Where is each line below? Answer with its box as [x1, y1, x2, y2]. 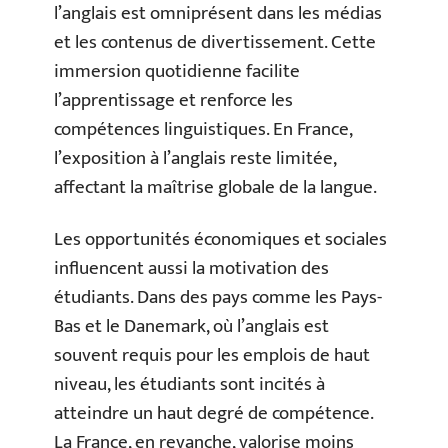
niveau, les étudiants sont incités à [54, 368, 325, 400]
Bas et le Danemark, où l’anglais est [54, 310, 329, 342]
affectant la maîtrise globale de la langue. [54, 172, 377, 203]
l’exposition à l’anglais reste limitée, [54, 143, 336, 174]
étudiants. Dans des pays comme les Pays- [54, 281, 382, 313]
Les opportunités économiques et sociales [54, 223, 387, 255]
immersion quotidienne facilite [54, 56, 300, 87]
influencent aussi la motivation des [54, 252, 329, 284]
